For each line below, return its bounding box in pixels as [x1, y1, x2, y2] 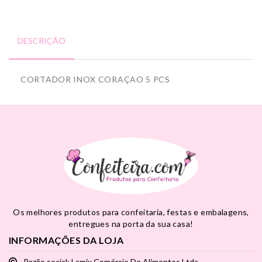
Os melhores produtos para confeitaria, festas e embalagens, [13, 207, 249, 217]
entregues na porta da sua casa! [68, 219, 194, 229]
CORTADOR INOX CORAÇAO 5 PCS [20, 74, 170, 84]
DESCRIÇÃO [18, 36, 65, 46]
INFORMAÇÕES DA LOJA [9, 235, 124, 246]
